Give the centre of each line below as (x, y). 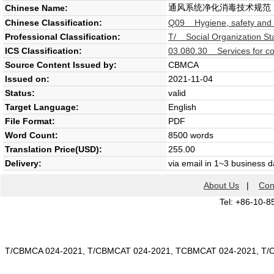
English (182, 107)
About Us (221, 185)
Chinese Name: (36, 8)
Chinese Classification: (54, 23)
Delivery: (23, 163)
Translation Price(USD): (54, 149)
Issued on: (27, 79)
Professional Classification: (63, 37)
